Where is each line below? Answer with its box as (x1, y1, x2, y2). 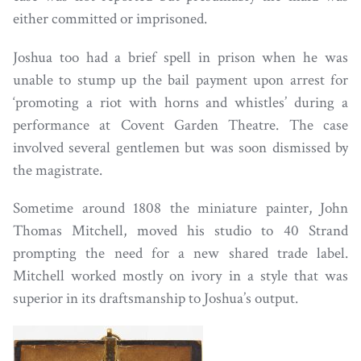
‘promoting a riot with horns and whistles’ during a (13, 92, 348, 113)
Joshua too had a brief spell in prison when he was (13, 47, 348, 68)
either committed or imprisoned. (13, 9, 207, 30)
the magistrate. (13, 160, 102, 180)
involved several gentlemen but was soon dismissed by (13, 137, 348, 158)
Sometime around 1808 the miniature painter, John (13, 197, 348, 218)
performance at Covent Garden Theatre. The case (13, 114, 348, 135)
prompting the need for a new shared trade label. (13, 243, 348, 263)
